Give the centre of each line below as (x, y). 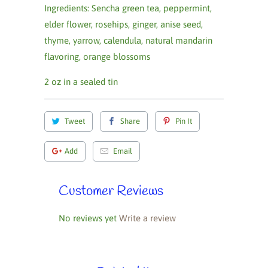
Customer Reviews (111, 191)
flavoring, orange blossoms (97, 57)
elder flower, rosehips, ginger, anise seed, (124, 24)
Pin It (183, 121)
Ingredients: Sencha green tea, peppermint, (128, 8)
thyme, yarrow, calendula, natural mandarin (128, 40)
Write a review (147, 218)
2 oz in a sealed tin (81, 82)
